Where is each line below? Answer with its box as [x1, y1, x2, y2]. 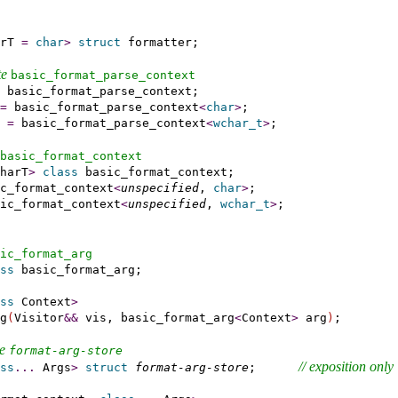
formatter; [120, 35, 199, 49]
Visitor [13, 310, 64, 324]
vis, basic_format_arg [77, 310, 235, 324]
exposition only [308, 358, 394, 374]
